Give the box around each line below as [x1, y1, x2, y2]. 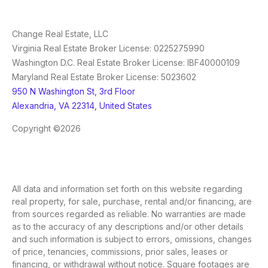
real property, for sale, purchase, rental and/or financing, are [12, 196, 252, 207]
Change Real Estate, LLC [12, 29, 108, 39]
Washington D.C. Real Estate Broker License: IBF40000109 [12, 57, 240, 68]
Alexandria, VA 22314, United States [12, 100, 152, 111]
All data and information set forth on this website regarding [12, 184, 242, 194]
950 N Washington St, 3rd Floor [12, 86, 135, 97]
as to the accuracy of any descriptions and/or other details [12, 221, 243, 232]
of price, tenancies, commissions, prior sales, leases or [12, 246, 228, 257]
